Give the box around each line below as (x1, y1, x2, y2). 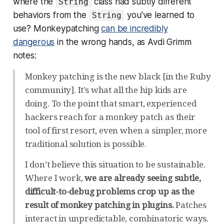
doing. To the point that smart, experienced (24, 97, 196, 109)
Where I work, (24, 171, 85, 183)
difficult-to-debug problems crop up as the (24, 185, 194, 197)
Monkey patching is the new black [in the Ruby (24, 70, 211, 82)
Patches (173, 198, 207, 210)
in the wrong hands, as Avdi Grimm (54, 36, 191, 47)
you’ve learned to (124, 9, 195, 20)
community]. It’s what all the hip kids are (24, 83, 187, 95)
